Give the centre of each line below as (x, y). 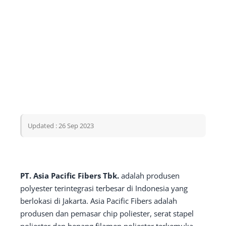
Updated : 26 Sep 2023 (61, 126)
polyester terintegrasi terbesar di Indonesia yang (104, 188)
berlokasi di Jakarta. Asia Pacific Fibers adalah (99, 201)
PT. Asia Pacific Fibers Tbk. (70, 176)
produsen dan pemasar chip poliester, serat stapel (107, 213)
